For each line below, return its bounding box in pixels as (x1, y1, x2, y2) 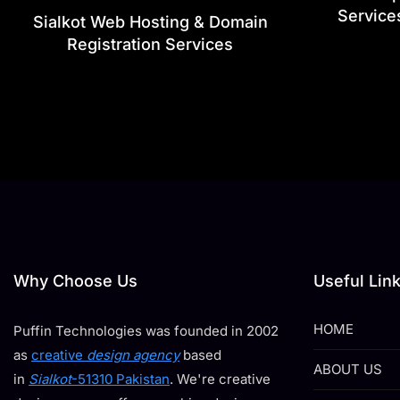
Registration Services (67, 35, 233, 54)
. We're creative (170, 371, 271, 387)
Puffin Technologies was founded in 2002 (13, 322, 279, 339)
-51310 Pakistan (71, 371, 170, 387)
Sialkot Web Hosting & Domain (32, 12, 268, 31)
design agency (87, 346, 179, 363)
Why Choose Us (13, 271, 137, 290)
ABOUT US (313, 361, 382, 378)
